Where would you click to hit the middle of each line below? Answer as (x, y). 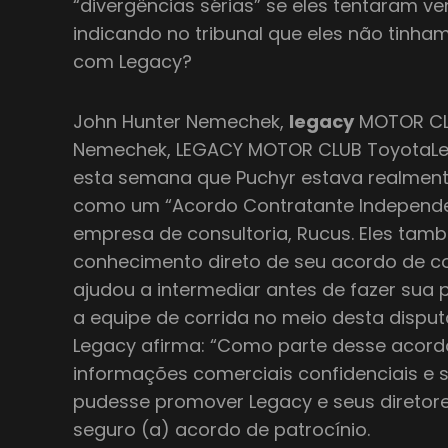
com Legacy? (133, 61)
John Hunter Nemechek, (181, 121)
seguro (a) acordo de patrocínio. (222, 429)
